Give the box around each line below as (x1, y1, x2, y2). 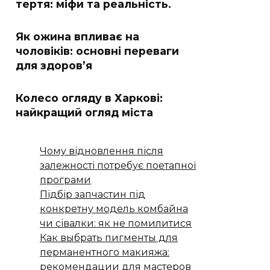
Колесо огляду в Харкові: (16, 92, 163, 104)
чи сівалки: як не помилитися (40, 218, 192, 229)
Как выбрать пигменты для (40, 232, 178, 243)
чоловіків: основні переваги (16, 45, 179, 57)
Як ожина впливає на (16, 30, 139, 43)
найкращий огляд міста (16, 106, 153, 119)
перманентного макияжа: (40, 246, 169, 258)
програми (40, 174, 91, 186)
